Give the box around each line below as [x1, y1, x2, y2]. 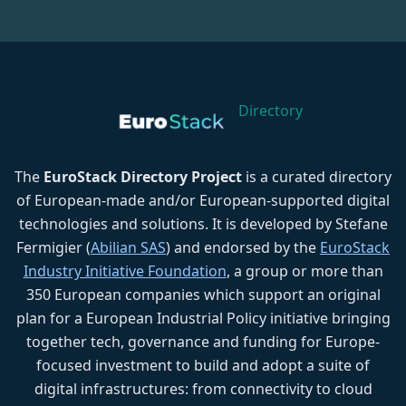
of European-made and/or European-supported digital [16, 189, 390, 210]
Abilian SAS [91, 237, 166, 257]
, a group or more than [226, 260, 383, 281]
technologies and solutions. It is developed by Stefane [18, 213, 388, 234]
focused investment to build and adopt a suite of [36, 354, 370, 375]
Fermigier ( [16, 237, 91, 257]
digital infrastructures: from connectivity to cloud [34, 378, 372, 399]
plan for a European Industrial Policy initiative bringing [15, 307, 391, 328]
